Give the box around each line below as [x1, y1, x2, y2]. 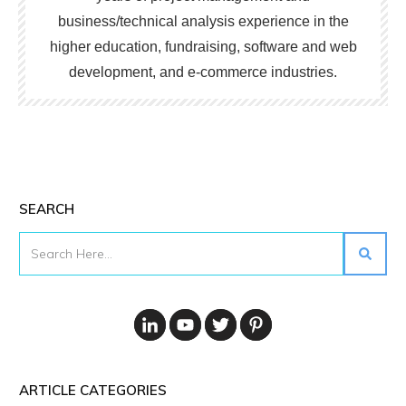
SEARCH [19, 199, 74, 217]
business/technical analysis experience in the [57, 13, 349, 29]
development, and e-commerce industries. [69, 63, 337, 80]
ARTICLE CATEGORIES [19, 382, 167, 399]
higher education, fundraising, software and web [49, 38, 357, 54]
